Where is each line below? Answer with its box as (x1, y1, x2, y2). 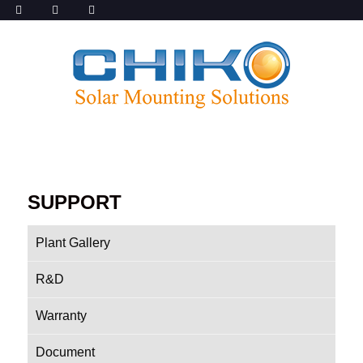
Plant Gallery (36, 236, 110, 250)
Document (36, 345, 95, 359)
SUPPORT (28, 191, 122, 213)
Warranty (36, 309, 87, 322)
